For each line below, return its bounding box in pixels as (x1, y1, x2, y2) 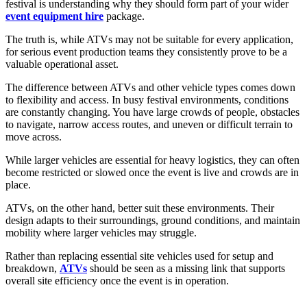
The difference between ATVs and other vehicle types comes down (5, 81, 295, 93)
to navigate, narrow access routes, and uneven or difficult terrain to (5, 118, 293, 130)
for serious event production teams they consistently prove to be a (5, 45, 287, 58)
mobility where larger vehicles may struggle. (5, 226, 197, 238)
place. (5, 178, 31, 191)
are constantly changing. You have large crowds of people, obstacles (5, 106, 299, 118)
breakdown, (5, 262, 60, 274)
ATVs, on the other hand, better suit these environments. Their (5, 201, 274, 214)
